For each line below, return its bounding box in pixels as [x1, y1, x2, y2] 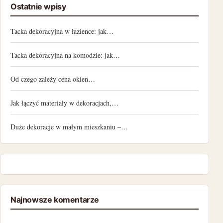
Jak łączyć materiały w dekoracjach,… [10, 98, 118, 108]
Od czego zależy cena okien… [10, 74, 95, 84]
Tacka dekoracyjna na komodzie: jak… [10, 50, 120, 60]
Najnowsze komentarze [10, 195, 99, 205]
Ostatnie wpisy [10, 1, 66, 12]
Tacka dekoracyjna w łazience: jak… [10, 26, 113, 36]
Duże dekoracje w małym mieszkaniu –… [10, 122, 128, 132]
